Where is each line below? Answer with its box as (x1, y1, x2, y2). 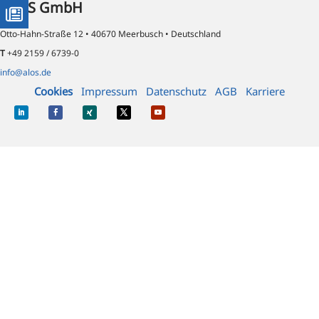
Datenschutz (146, 84, 206, 98)
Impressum (81, 84, 137, 98)
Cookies (34, 84, 73, 98)
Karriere (246, 84, 285, 98)
